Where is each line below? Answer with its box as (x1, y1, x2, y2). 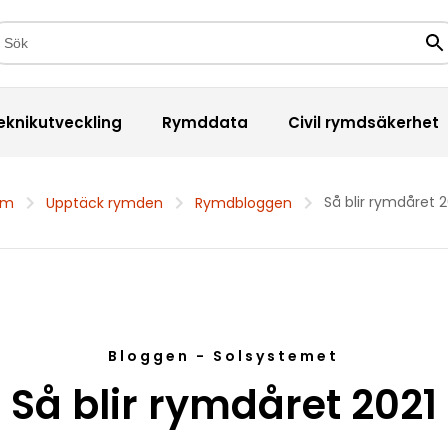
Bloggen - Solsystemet (108, 346, 340, 367)
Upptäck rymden (45, 193, 163, 214)
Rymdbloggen (194, 193, 292, 214)
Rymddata (161, 111, 248, 133)
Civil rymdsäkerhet (287, 111, 439, 133)
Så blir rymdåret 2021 (10, 377, 437, 434)
